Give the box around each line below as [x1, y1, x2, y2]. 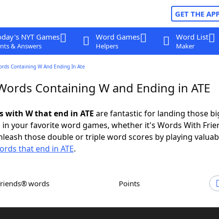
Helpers [95, 42, 118, 50]
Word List [175, 32, 208, 42]
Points [123, 178, 140, 188]
